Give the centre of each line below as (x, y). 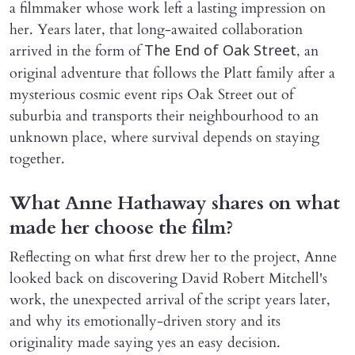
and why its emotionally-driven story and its (145, 322)
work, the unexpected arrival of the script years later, (170, 300)
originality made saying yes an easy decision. (145, 343)
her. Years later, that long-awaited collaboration (156, 30)
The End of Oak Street (220, 52)
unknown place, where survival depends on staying (164, 138)
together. (37, 159)
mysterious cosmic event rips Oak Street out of (151, 95)
